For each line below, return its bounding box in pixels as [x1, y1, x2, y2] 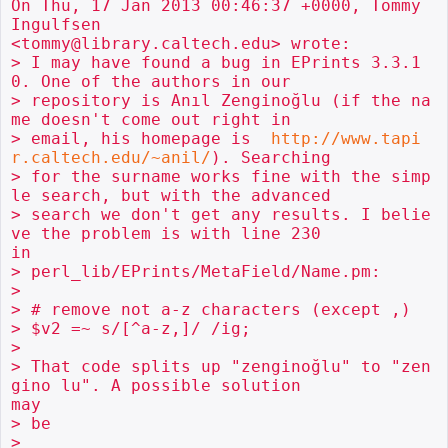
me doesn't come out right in [11, 109, 291, 129]
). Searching [211, 147, 331, 167]
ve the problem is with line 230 [11, 223, 321, 243]
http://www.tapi [271, 128, 421, 148]
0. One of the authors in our [11, 71, 291, 91]
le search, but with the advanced [11, 185, 331, 205]
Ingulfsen [11, 14, 101, 34]
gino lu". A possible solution [11, 375, 301, 395]
